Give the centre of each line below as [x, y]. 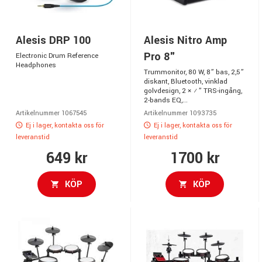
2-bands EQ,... [166, 101]
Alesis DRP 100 [53, 41]
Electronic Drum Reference [57, 56]
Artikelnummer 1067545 [51, 113]
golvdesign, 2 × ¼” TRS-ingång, [193, 91]
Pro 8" [160, 57]
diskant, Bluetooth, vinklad [186, 82]
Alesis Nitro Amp [185, 41]
